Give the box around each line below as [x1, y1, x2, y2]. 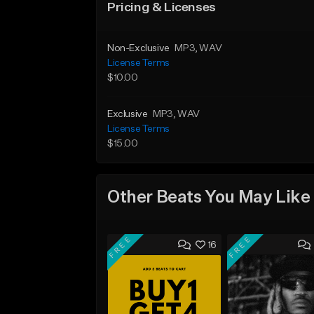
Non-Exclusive [107, 43, 170, 53]
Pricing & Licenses [107, 1, 216, 14]
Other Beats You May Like [107, 189, 310, 206]
